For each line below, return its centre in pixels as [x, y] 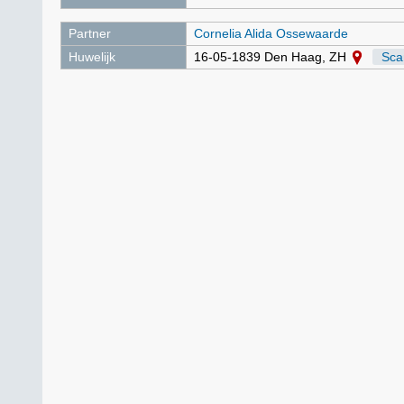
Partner [90, 33]
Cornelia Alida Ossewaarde [271, 33]
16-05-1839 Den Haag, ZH [272, 57]
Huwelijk [92, 57]
